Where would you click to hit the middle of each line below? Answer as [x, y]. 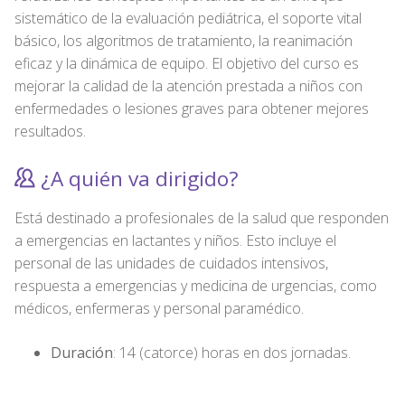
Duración [82, 352]
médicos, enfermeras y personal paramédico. [159, 308]
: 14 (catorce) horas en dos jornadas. [232, 352]
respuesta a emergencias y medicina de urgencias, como [196, 285]
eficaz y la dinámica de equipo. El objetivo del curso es [187, 63]
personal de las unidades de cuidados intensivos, [171, 263]
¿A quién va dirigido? [137, 179]
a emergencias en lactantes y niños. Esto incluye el [175, 240]
